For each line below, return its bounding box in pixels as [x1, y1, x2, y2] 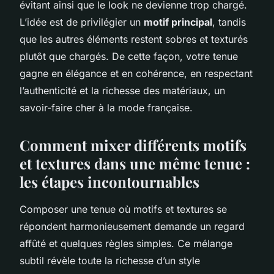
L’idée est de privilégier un [20, 15, 144, 28]
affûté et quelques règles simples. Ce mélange [20, 237, 232, 250]
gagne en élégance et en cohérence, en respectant [20, 67, 253, 80]
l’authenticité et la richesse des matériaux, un [20, 84, 225, 97]
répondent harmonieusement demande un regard [20, 220, 245, 232]
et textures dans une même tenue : [20, 153, 250, 173]
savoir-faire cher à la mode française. [20, 101, 193, 114]
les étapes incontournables [20, 171, 199, 191]
